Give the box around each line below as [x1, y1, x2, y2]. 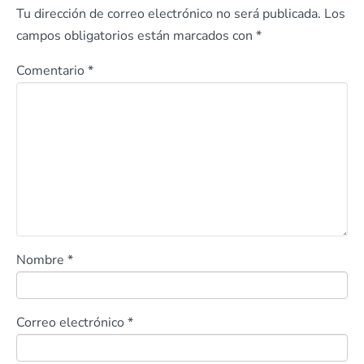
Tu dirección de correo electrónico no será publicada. [16, 4, 321, 23]
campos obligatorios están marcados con [16, 26, 256, 45]
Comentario [16, 61, 88, 80]
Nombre [16, 250, 67, 269]
